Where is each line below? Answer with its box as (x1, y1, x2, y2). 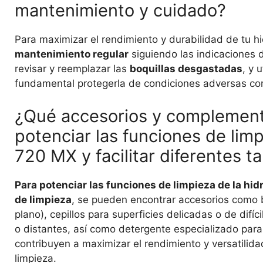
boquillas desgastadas (130, 63, 242, 75)
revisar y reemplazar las (15, 63, 130, 75)
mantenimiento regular (15, 48, 129, 60)
